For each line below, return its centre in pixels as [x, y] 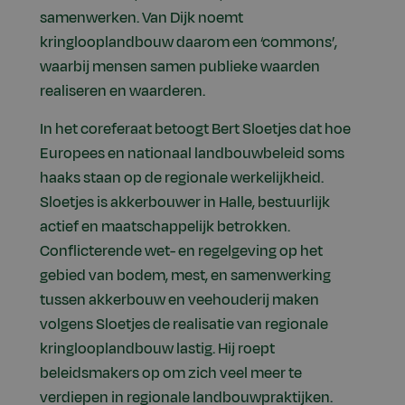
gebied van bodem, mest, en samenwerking [185, 275]
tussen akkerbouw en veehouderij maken [179, 300]
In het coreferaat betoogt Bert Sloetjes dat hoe [195, 129]
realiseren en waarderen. [122, 91]
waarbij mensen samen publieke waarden [180, 66]
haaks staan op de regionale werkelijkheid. [182, 178]
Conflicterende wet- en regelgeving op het [181, 251]
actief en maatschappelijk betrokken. [165, 226]
